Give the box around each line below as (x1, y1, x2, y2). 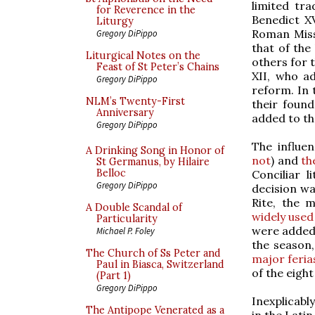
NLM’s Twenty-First (86, 95, 185, 108)
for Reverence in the (96, 4, 195, 16)
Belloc (96, 167, 126, 179)
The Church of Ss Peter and (86, 247, 221, 259)
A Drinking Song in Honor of (86, 144, 224, 157)
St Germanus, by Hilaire (96, 155, 210, 168)
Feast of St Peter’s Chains (96, 60, 219, 73)
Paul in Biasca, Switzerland (96, 258, 224, 271)
